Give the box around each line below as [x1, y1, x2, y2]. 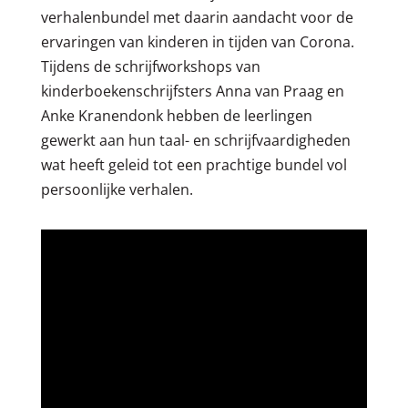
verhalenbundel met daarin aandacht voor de [40, 6, 353, 27]
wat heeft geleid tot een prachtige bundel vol [40, 154, 347, 175]
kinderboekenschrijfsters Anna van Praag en [40, 80, 344, 101]
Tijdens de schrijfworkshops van [40, 56, 260, 76]
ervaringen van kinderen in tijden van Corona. [40, 31, 354, 52]
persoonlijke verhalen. [40, 178, 193, 199]
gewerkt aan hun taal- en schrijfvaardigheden [40, 129, 351, 150]
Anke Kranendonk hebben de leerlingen [40, 105, 312, 126]
